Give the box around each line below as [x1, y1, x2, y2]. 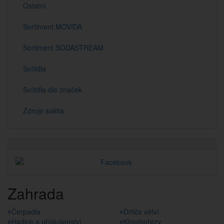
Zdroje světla [23, 105, 64, 115]
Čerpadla [11, 206, 40, 216]
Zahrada [7, 182, 64, 204]
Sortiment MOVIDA [23, 21, 82, 31]
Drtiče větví [123, 206, 159, 216]
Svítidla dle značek [23, 84, 82, 94]
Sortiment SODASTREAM [23, 42, 103, 52]
